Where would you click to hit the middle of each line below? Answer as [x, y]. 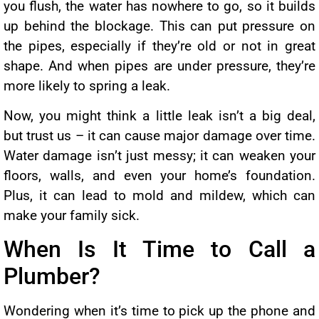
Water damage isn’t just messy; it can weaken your [159, 156]
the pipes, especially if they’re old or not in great [159, 46]
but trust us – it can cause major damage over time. [159, 136]
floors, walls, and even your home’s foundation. [159, 176]
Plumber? [52, 277]
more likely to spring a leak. [89, 85]
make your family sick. [72, 216]
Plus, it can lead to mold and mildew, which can [159, 196]
